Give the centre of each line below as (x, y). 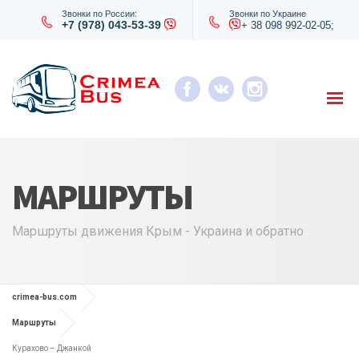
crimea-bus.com (44, 297)
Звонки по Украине (267, 14)
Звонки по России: (99, 14)
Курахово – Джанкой (52, 348)
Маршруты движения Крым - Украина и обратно (158, 231)
